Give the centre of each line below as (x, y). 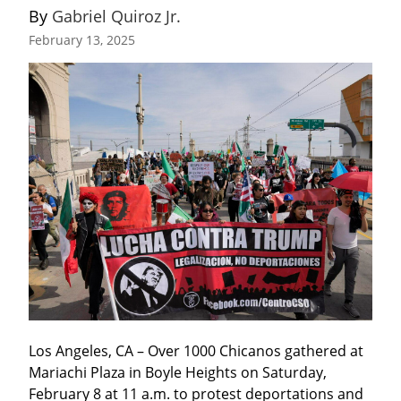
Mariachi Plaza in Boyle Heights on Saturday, (178, 372)
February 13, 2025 (82, 39)
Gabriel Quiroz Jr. (116, 16)
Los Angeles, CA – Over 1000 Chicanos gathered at (196, 350)
